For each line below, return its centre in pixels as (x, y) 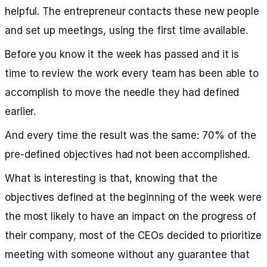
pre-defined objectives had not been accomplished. (128, 154)
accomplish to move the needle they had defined (122, 92)
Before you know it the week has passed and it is (122, 54)
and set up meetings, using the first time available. (126, 30)
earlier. (21, 111)
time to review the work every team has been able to (132, 73)
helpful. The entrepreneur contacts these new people (132, 11)
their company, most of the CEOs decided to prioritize (133, 235)
